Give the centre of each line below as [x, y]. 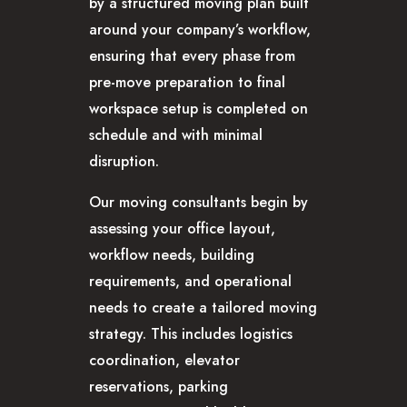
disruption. [124, 161]
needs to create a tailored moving [203, 307]
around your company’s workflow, [200, 29]
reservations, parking [159, 386]
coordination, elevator [164, 360]
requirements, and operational [190, 281]
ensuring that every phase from [192, 55]
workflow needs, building [172, 254]
